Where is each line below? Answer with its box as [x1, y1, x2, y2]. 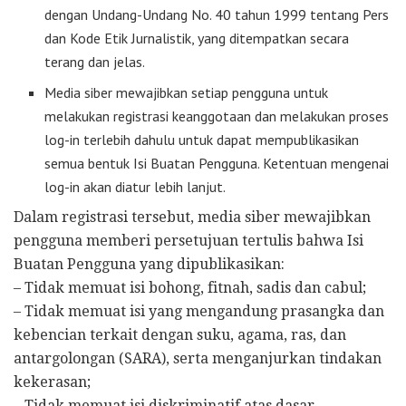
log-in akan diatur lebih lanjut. [44, 178, 227, 196]
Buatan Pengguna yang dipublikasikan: [14, 256, 285, 273]
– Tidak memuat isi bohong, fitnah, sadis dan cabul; [14, 279, 366, 296]
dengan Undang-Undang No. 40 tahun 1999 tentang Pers [44, 5, 390, 24]
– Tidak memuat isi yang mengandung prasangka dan [14, 303, 384, 320]
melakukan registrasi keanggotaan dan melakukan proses [44, 107, 390, 125]
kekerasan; [14, 373, 91, 391]
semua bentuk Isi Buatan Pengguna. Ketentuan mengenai [44, 154, 390, 172]
